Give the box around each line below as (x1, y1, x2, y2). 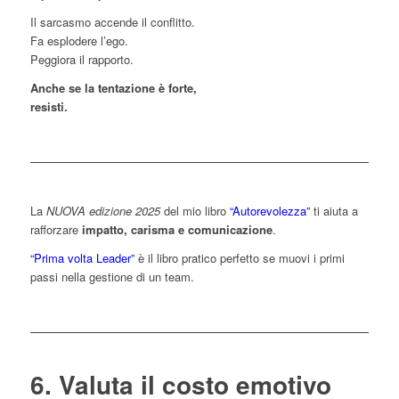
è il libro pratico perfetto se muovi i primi (137, 248, 345, 266)
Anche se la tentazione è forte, (29, 78, 197, 96)
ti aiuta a (309, 201, 358, 219)
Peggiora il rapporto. (29, 50, 134, 68)
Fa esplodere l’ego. (29, 31, 128, 49)
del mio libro (159, 201, 230, 219)
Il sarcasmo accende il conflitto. (29, 12, 195, 30)
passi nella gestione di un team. (29, 267, 194, 285)
